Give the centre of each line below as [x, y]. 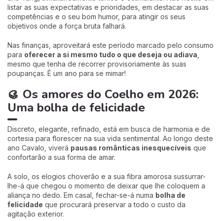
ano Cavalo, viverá [39, 147]
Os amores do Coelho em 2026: [110, 94]
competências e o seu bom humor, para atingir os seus [96, 16]
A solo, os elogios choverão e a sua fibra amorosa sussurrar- [107, 176]
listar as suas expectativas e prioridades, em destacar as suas [108, 7]
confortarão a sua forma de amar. [62, 157]
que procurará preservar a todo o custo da [114, 204]
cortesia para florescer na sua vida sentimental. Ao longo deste [110, 138]
